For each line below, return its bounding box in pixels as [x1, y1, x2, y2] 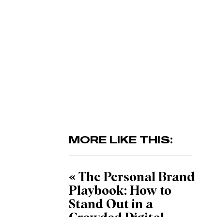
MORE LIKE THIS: [69, 133, 173, 146]
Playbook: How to [69, 185, 171, 198]
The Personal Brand [78, 171, 195, 184]
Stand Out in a [69, 199, 153, 211]
